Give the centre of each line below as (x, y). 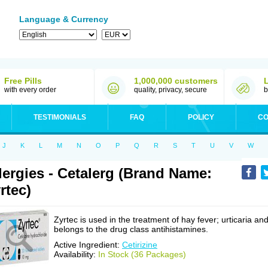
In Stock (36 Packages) (142, 254)
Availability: (76, 254)
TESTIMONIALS (60, 117)
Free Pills (23, 81)
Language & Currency (64, 19)
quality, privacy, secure (170, 90)
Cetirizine (140, 245)
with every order (30, 90)
